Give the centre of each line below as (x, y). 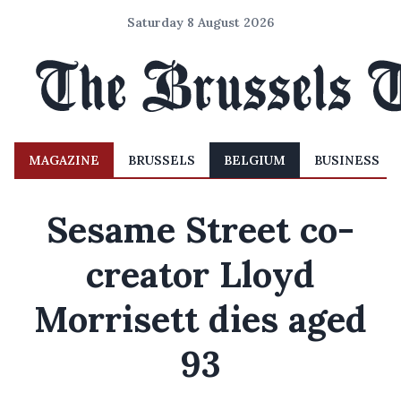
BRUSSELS (162, 160)
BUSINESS (347, 160)
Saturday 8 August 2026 (200, 22)
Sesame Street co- (200, 230)
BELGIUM (255, 160)
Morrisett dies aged (200, 319)
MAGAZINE (64, 160)
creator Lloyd (200, 274)
